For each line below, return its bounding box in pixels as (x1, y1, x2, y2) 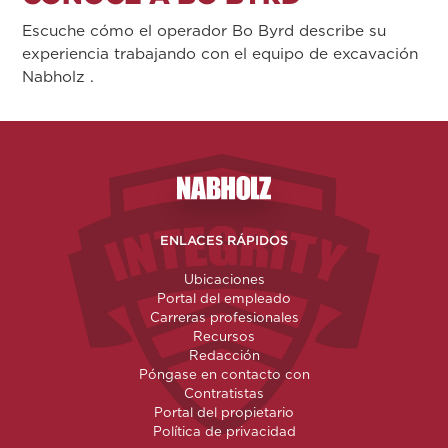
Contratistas (184, 385, 264, 402)
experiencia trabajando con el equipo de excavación (22, 44, 418, 64)
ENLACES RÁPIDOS (160, 232, 288, 250)
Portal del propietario (154, 404, 294, 421)
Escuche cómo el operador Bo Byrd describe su (22, 21, 386, 41)
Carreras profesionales (149, 309, 299, 326)
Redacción (188, 347, 260, 364)
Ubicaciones (183, 271, 265, 288)
